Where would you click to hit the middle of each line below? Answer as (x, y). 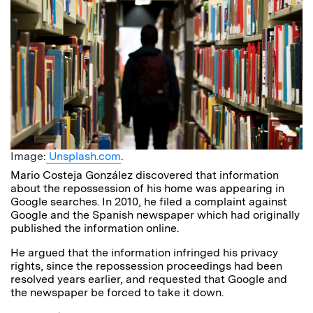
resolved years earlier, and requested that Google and (149, 279)
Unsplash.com (83, 156)
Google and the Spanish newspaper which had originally (155, 214)
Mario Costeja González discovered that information (145, 175)
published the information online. (95, 228)
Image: (28, 156)
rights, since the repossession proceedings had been (146, 265)
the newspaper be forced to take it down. (117, 292)
